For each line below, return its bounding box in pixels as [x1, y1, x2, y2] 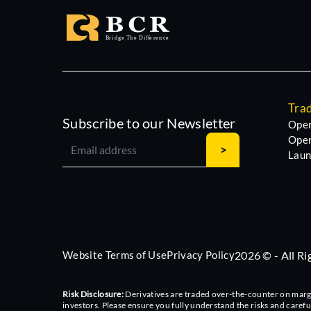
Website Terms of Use [62, 249, 167, 261]
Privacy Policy [167, 249, 235, 261]
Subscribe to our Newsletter [62, 115, 236, 131]
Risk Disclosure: [62, 289, 124, 299]
